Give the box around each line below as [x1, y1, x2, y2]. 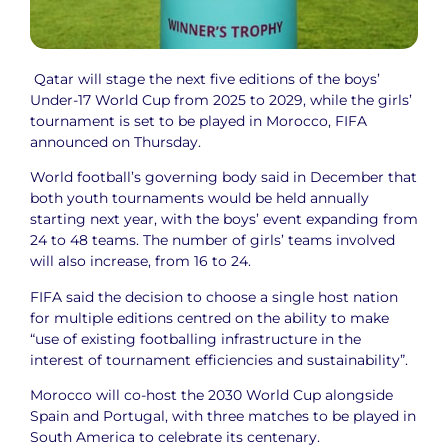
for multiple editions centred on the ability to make [30, 308, 389, 327]
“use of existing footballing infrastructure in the [30, 329, 361, 348]
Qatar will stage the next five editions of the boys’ [30, 70, 380, 88]
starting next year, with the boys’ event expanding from [30, 210, 418, 229]
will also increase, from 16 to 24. [30, 252, 251, 271]
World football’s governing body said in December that [30, 168, 417, 187]
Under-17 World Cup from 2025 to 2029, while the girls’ [30, 91, 412, 109]
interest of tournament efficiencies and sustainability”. [30, 350, 408, 369]
